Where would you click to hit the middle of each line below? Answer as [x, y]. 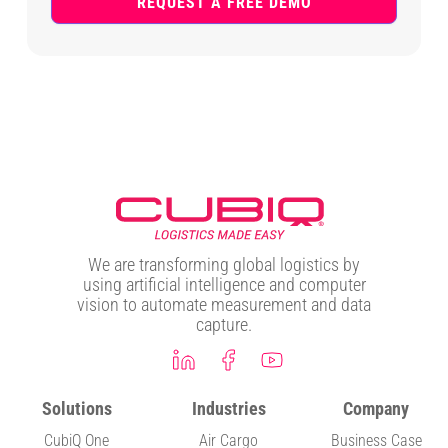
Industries [228, 409]
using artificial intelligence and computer [224, 285]
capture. [224, 325]
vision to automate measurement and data [224, 305]
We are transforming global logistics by [224, 265]
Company [376, 409]
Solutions [76, 409]
